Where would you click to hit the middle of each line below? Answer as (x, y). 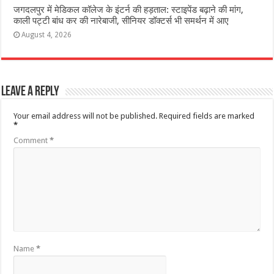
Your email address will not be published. (86, 116)
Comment (32, 140)
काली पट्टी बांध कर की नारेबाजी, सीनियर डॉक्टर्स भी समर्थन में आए (121, 20)
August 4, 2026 (47, 35)
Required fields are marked (207, 116)
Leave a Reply (31, 92)
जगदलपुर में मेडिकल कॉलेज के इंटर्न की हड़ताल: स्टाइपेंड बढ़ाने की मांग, (129, 9)
